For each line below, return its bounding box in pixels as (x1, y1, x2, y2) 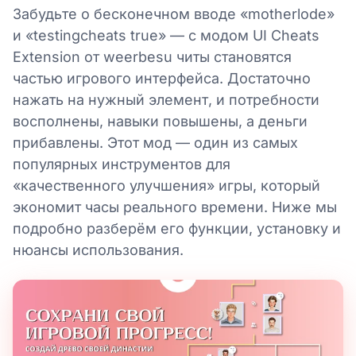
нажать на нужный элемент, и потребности (13, 91, 319, 108)
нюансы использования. (13, 242, 184, 258)
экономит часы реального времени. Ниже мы (13, 199, 337, 215)
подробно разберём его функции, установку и (13, 220, 341, 237)
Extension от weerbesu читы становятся (13, 48, 292, 65)
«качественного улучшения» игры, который (13, 177, 320, 194)
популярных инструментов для (13, 156, 230, 172)
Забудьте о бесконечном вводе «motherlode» (13, 6, 335, 22)
